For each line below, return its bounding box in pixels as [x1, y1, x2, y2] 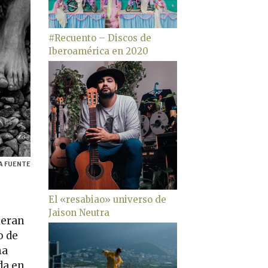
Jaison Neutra [48, 207, 109, 219]
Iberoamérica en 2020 [48, 45, 148, 57]
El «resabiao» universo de [48, 194, 166, 206]
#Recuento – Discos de [48, 32, 151, 44]
